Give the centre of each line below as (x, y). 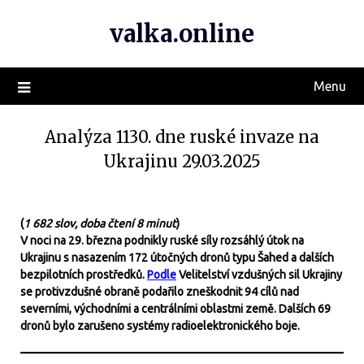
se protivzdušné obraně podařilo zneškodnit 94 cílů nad (160, 292)
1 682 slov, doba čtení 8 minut (100, 223)
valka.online (182, 34)
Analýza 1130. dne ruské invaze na (182, 137)
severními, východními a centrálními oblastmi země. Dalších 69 (175, 309)
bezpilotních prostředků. (84, 275)
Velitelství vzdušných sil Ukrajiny (259, 275)
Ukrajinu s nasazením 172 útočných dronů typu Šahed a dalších (177, 258)
